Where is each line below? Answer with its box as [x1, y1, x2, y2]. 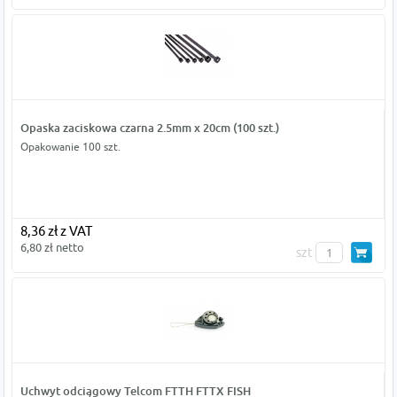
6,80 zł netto [19, 240, 84, 255]
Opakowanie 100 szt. [19, 140, 121, 154]
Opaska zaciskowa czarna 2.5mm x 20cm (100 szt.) [19, 121, 279, 136]
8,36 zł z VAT [19, 223, 92, 239]
